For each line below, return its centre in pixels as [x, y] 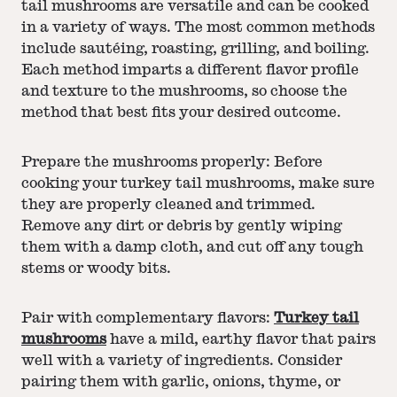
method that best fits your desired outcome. [181, 113]
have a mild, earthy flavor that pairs [241, 339]
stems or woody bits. [96, 269]
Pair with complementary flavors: [148, 318]
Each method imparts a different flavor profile [190, 70]
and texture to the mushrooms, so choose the [184, 91]
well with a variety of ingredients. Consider [182, 361]
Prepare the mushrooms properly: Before [172, 162]
